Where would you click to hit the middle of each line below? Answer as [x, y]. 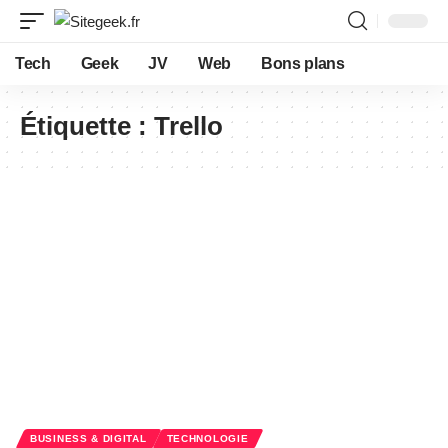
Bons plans [302, 63]
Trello [188, 126]
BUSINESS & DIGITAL [88, 438]
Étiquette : [87, 126]
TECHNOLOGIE [207, 438]
